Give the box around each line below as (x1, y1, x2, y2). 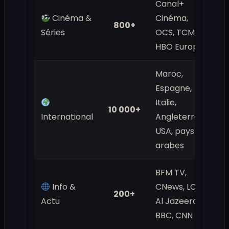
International (41, 111, 93, 123)
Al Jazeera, (155, 195, 199, 208)
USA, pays (155, 125, 194, 138)
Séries (41, 27, 65, 39)
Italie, (155, 97, 176, 109)
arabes (155, 140, 184, 152)
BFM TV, (155, 167, 187, 179)
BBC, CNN (155, 210, 193, 222)
